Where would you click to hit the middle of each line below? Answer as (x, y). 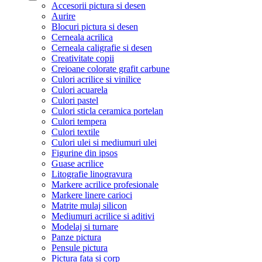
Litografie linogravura (92, 174)
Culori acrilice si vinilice (96, 79)
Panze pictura (76, 237)
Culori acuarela (80, 90)
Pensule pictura (80, 248)
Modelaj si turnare (85, 227)
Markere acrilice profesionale (105, 185)
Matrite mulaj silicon (89, 206)
